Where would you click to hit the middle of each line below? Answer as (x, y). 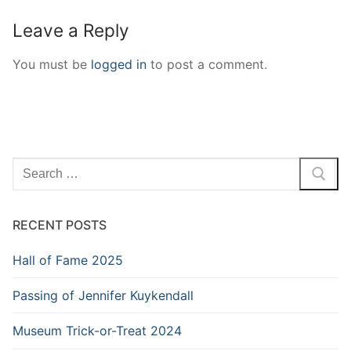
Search (32, 166)
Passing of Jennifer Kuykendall (103, 295)
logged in (119, 64)
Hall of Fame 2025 (68, 260)
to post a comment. (207, 64)
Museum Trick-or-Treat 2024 (97, 331)
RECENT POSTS (60, 224)
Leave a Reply (71, 31)
